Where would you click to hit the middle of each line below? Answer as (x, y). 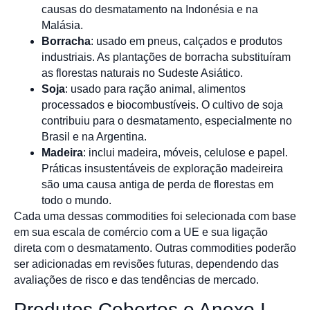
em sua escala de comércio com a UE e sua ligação (141, 232)
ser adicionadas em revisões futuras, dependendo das (146, 264)
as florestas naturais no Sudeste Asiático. (142, 73)
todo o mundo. (76, 201)
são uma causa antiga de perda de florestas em (157, 185)
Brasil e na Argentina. (94, 137)
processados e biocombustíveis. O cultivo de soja (162, 105)
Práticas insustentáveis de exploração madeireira (162, 169)
